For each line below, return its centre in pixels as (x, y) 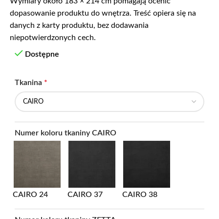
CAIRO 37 (85, 194)
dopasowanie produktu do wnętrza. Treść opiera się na (103, 13)
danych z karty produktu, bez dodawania (79, 25)
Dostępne (42, 54)
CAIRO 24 (30, 194)
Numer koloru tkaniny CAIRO (66, 133)
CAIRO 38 (140, 194)
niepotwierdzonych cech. (53, 37)
